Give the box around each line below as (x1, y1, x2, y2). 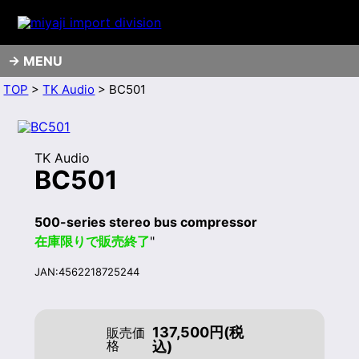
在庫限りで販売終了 (34, 232, 150, 249)
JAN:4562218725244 (34, 265, 139, 279)
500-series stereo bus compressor (34, 213, 257, 230)
